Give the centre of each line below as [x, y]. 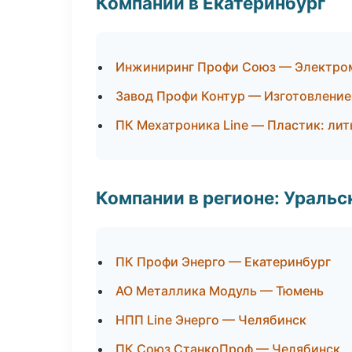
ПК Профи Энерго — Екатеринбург [223, 262]
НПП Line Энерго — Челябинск [211, 320]
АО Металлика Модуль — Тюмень [220, 291]
